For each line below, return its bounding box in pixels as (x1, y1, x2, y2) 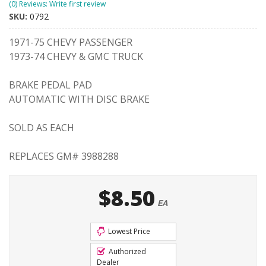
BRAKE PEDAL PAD (9, 78, 92, 91)
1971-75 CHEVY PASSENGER (9, 36, 132, 49)
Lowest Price (106, 226, 150, 236)
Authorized (106, 246, 146, 256)
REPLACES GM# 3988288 (9, 150, 119, 163)
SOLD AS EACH (9, 121, 74, 134)
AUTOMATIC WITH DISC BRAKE (9, 93, 150, 106)
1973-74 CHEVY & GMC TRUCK (9, 50, 143, 63)
